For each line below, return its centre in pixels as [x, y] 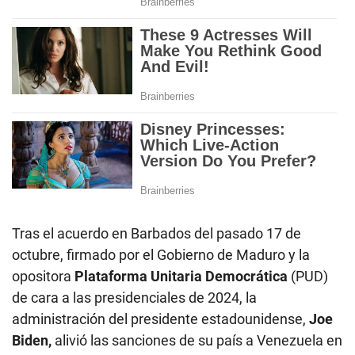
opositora [43, 276]
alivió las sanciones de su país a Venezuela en [197, 340]
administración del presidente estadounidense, [159, 319]
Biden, [32, 340]
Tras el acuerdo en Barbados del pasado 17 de [157, 233]
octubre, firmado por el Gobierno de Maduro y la [161, 254]
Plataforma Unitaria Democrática [181, 276]
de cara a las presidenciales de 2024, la [134, 297]
